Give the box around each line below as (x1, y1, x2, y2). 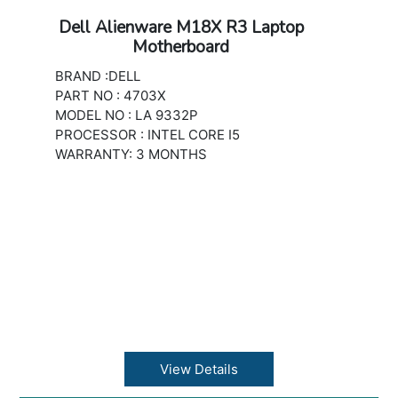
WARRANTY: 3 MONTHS (55, 146, 208, 163)
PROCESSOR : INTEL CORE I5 (55, 126, 241, 143)
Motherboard (132, 36, 230, 59)
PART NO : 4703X (55, 87, 167, 104)
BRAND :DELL (55, 68, 141, 84)
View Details (159, 361, 238, 378)
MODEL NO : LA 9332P (55, 107, 199, 123)
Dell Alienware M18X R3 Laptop (58, 16, 304, 39)
